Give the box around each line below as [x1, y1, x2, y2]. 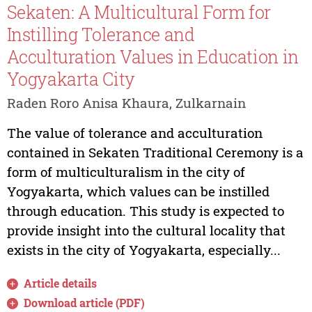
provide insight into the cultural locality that [6, 221, 286, 239]
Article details [24, 275, 97, 290]
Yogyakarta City [6, 68, 135, 91]
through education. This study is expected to [6, 201, 284, 219]
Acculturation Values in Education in [6, 45, 299, 69]
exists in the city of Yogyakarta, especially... [6, 240, 281, 258]
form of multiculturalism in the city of [6, 162, 245, 180]
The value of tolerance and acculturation [6, 123, 263, 141]
